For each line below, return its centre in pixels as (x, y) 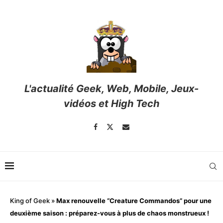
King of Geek (30, 201)
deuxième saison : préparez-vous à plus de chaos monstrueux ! (110, 213)
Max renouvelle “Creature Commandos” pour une (134, 201)
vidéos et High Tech (111, 104)
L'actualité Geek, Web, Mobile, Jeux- (111, 89)
